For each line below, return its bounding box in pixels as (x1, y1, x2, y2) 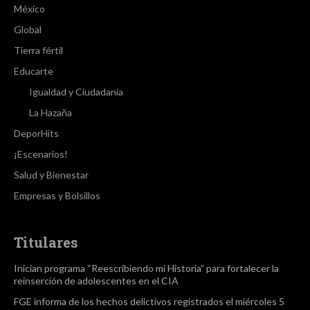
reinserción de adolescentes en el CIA (14, 275, 179, 287)
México (14, 3, 45, 15)
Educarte (14, 65, 53, 77)
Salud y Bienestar (14, 169, 89, 181)
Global (14, 24, 42, 36)
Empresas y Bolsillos (14, 190, 100, 202)
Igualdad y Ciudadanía (29, 86, 123, 98)
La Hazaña (29, 107, 72, 119)
